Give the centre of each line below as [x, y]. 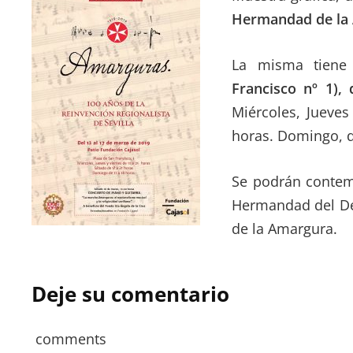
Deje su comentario [130, 294]
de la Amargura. [284, 229]
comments [69, 339]
